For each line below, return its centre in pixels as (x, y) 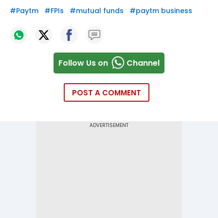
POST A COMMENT (107, 93)
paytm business (164, 11)
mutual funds (100, 11)
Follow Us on (83, 63)
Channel (143, 63)
